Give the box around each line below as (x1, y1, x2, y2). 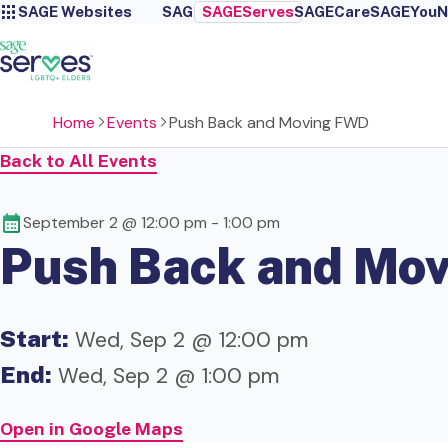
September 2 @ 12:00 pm (23, 212, 207, 234)
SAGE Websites (18, 3, 132, 20)
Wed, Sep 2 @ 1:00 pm (52, 361, 279, 390)
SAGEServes (201, 3, 294, 20)
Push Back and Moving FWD (168, 111, 369, 133)
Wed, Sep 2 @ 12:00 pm (69, 325, 308, 354)
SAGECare (293, 3, 370, 20)
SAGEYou (369, 3, 437, 20)
